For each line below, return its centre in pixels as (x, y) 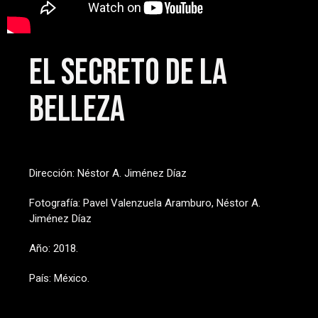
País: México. (60, 278)
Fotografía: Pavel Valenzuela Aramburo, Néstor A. (145, 203)
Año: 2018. (54, 248)
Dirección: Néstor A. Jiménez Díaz (108, 173)
